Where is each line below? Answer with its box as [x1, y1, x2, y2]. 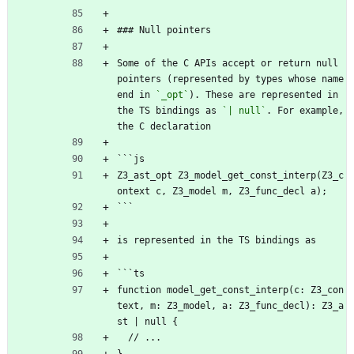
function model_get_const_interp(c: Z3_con [117, 284, 344, 296]
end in [117, 88, 156, 100]
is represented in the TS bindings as [117, 234, 316, 246]
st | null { [117, 315, 178, 327]
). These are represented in [189, 88, 338, 100]
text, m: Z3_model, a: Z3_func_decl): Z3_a [117, 299, 344, 311]
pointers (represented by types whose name [117, 73, 344, 85]
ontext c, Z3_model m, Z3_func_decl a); [117, 185, 327, 197]
